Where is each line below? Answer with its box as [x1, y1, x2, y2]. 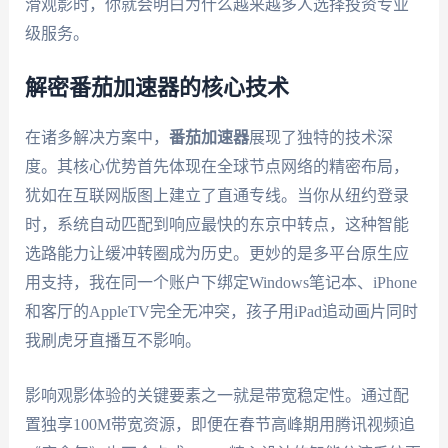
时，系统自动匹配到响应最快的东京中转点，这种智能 [24, 216, 409, 234]
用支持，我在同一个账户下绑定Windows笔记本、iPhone [24, 274, 417, 292]
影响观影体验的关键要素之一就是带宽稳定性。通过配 [24, 386, 409, 404]
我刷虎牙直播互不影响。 [24, 332, 201, 350]
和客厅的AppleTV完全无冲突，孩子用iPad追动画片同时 [24, 303, 418, 321]
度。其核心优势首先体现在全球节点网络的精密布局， [24, 158, 409, 176]
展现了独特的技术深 [248, 129, 393, 147]
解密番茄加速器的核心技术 [24, 77, 289, 100]
